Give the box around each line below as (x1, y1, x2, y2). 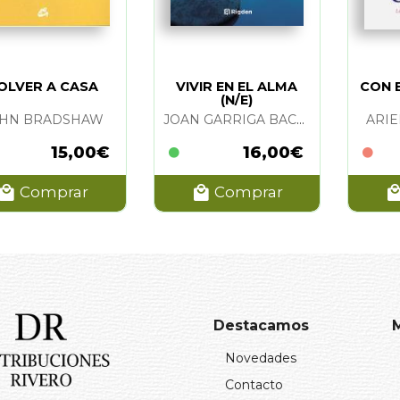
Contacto (225, 376, 283, 393)
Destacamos (213, 316, 309, 334)
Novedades (225, 349, 296, 366)
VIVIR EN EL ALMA (176, 78, 298, 95)
